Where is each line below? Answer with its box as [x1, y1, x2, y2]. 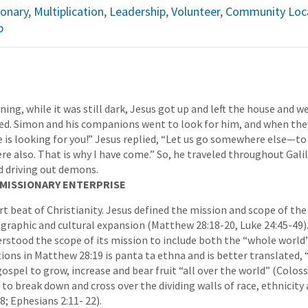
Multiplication [33, 3, 104, 19]
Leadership [109, 3, 166, 19]
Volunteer [170, 3, 220, 19]
